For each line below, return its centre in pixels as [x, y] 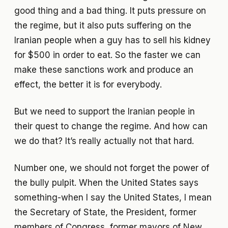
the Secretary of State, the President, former [105, 212]
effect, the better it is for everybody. [88, 84]
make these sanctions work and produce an [104, 69]
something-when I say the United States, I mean [113, 197]
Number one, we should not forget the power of [112, 168]
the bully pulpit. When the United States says [106, 182]
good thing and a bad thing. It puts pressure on [110, 10]
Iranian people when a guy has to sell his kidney [112, 40]
